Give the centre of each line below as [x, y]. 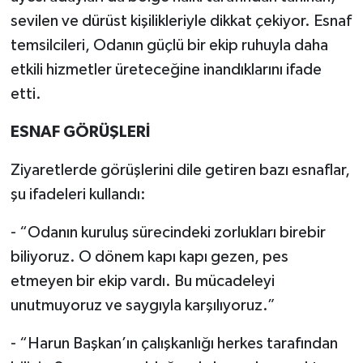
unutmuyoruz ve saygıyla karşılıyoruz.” [143, 305]
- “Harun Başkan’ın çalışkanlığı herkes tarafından [174, 344]
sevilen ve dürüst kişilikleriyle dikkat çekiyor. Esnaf [181, 21]
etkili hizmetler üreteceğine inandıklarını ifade [166, 70]
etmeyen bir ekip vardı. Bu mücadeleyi [142, 281]
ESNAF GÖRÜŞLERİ [80, 132]
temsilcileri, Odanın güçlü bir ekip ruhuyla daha [169, 45]
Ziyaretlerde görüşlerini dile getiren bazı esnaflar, [180, 170]
